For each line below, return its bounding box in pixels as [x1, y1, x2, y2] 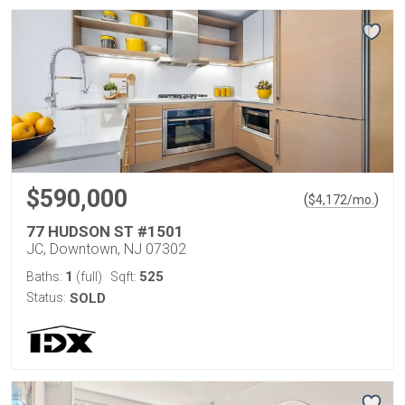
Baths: [26, 269, 65, 284]
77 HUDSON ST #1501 [26, 222, 184, 240]
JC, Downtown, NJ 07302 [26, 240, 186, 258]
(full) [73, 269, 102, 284]
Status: [26, 290, 66, 305]
